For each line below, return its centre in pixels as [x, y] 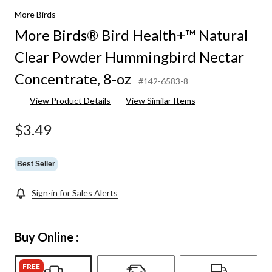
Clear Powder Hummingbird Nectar [129, 57]
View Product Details [70, 101]
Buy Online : [47, 237]
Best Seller [36, 164]
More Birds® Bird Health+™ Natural [131, 35]
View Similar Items [161, 101]
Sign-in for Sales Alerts [75, 193]
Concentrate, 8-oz [73, 79]
